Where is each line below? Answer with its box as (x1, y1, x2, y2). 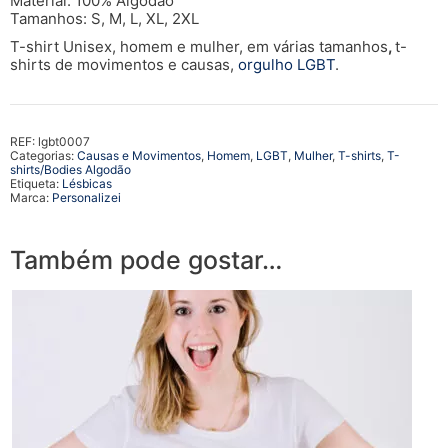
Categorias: (10, 148, 77, 164)
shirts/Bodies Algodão (10, 162, 131, 178)
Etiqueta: (10, 176, 62, 192)
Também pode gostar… (10, 245, 282, 276)
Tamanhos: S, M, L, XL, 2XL (10, 8, 199, 28)
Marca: (10, 190, 52, 206)
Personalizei (52, 190, 121, 206)
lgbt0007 (38, 134, 90, 150)
